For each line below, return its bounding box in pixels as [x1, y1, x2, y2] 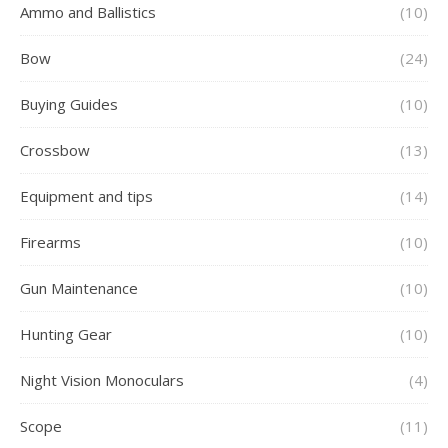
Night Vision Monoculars [20, 369, 184, 390]
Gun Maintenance [20, 277, 138, 298]
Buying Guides [20, 93, 118, 114]
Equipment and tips [20, 185, 153, 206]
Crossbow [20, 139, 90, 160]
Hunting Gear [20, 323, 112, 344]
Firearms [20, 231, 81, 252]
